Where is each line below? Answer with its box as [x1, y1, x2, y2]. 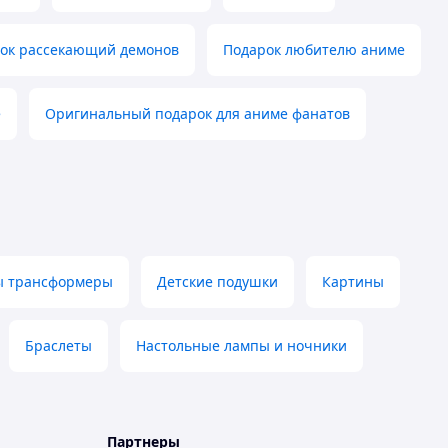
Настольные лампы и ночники [136, 336, 347, 356]
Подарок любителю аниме [223, 40, 405, 60]
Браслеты [25, 336, 92, 356]
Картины [322, 272, 384, 292]
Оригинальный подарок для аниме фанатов [45, 104, 350, 124]
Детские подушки [157, 272, 278, 292]
